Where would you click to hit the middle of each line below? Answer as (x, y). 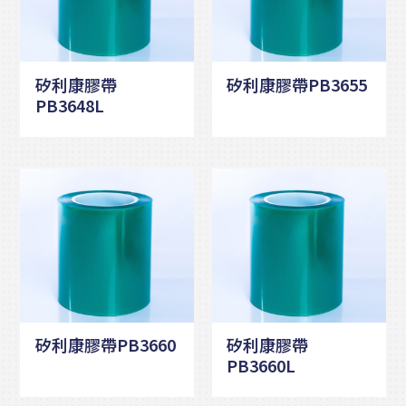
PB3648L (69, 106)
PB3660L (261, 366)
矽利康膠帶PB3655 (297, 85)
